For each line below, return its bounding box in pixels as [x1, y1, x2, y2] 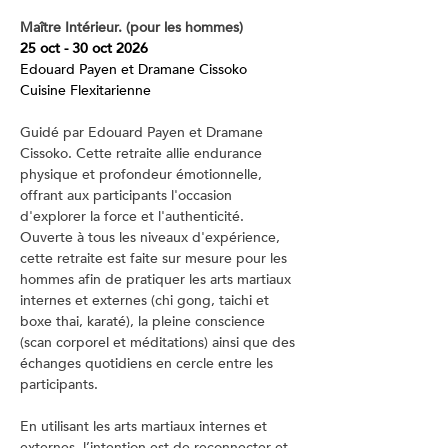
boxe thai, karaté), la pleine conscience [20, 312, 269, 331]
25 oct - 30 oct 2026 [20, 39, 148, 58]
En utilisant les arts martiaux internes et [20, 417, 271, 436]
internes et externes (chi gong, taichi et [20, 291, 273, 310]
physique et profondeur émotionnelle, [20, 165, 266, 184]
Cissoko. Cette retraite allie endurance [20, 144, 266, 163]
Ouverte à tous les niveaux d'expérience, [20, 228, 284, 247]
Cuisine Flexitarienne [20, 81, 151, 100]
